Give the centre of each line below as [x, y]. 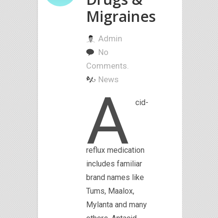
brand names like [115, 177]
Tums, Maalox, [110, 191]
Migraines [121, 16]
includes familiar [114, 163]
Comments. [108, 66]
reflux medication [115, 150]
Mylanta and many [117, 204]
